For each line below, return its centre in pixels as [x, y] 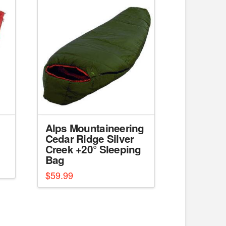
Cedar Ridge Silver [90, 139]
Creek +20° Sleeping [93, 149]
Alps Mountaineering [95, 128]
